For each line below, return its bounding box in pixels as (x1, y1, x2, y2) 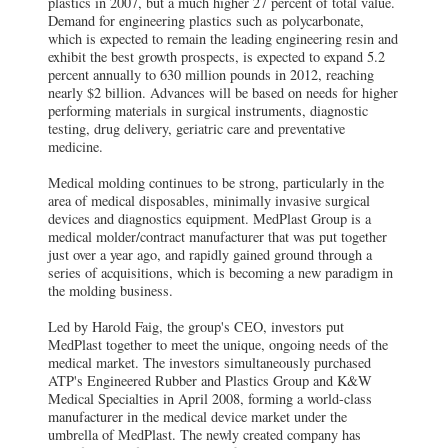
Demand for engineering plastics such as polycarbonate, (48, 11, 364, 31)
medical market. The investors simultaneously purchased (48, 353, 371, 373)
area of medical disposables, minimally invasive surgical (48, 191, 370, 211)
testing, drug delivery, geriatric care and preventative (48, 119, 345, 139)
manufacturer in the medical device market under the (48, 407, 347, 427)
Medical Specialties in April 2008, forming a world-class (48, 389, 372, 409)
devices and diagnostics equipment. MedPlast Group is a (48, 209, 371, 229)
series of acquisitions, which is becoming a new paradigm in (48, 263, 393, 283)
